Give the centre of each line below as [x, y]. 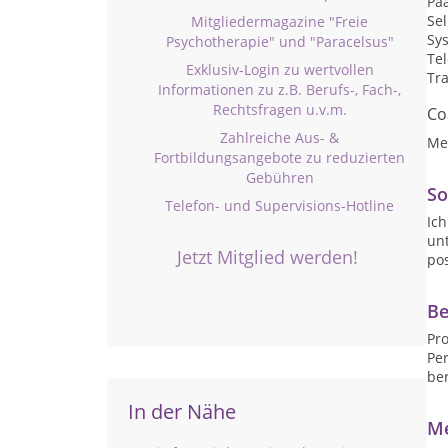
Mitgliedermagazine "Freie [279, 21]
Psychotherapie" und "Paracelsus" [279, 41]
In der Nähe [182, 411]
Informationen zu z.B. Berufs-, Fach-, [279, 89]
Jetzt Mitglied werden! [267, 257]
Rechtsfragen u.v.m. [279, 109]
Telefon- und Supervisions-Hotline [279, 205]
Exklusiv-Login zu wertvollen [279, 69]
